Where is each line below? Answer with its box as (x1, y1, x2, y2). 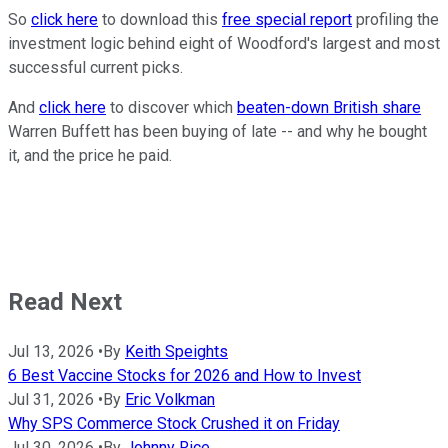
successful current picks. (8, 57, 183, 77)
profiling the (352, 9, 439, 29)
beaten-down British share (237, 97, 421, 117)
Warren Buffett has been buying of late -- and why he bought (8, 121, 427, 141)
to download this (98, 9, 222, 29)
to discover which (106, 97, 237, 117)
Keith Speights (125, 341, 228, 361)
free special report (222, 9, 352, 29)
